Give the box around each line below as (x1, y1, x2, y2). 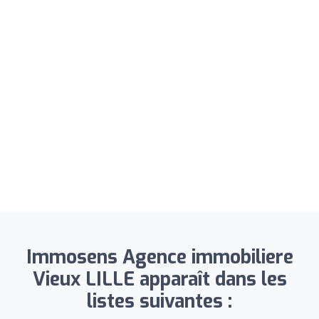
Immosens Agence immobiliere (26, 244, 293, 270)
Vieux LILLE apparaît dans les (32, 266, 287, 292)
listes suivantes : (87, 288, 232, 314)
